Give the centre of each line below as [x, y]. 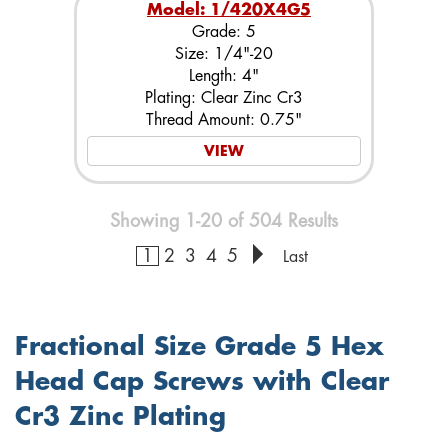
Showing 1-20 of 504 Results [224, 221]
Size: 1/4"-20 [224, 54]
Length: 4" [224, 76]
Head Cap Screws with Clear [202, 381]
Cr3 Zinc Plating [120, 416]
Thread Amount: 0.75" [224, 120]
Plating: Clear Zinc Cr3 [224, 98]
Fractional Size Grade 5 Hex [199, 346]
